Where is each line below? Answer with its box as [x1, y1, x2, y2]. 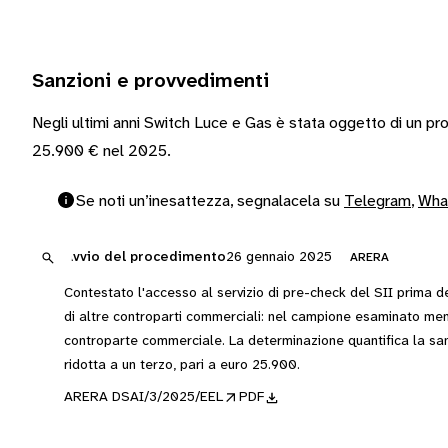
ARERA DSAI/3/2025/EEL [64, 390, 223, 405]
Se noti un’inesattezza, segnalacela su [76, 193, 344, 210]
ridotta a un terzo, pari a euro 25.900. [64, 358, 300, 373]
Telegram [344, 193, 411, 210]
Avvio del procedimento [64, 250, 226, 265]
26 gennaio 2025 [226, 250, 332, 265]
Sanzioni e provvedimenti [32, 71, 269, 92]
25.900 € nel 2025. [32, 143, 171, 160]
